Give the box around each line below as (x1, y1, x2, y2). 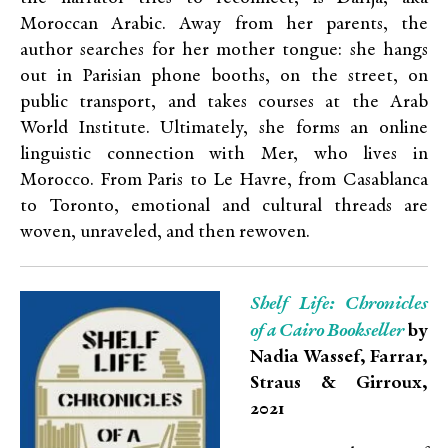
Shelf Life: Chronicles (250, 294, 428, 314)
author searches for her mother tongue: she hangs (20, 41, 428, 60)
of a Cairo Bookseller (250, 321, 404, 341)
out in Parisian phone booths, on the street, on (20, 67, 428, 86)
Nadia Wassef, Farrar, (250, 348, 428, 367)
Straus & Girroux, (250, 374, 428, 393)
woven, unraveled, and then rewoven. (20, 223, 310, 242)
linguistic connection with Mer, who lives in (20, 145, 428, 164)
